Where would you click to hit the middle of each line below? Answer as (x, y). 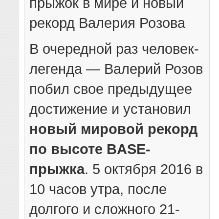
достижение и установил (110, 109)
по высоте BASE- (90, 149)
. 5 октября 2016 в (144, 169)
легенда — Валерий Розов (116, 68)
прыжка (57, 169)
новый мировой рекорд (114, 129)
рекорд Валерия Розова (108, 22)
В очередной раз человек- (114, 48)
